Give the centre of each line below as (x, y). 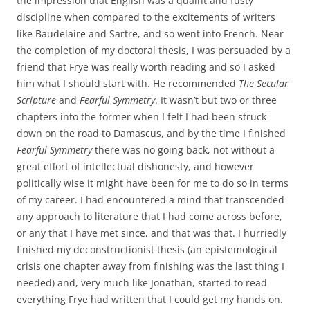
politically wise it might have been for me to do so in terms (153, 183)
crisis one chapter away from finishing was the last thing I (151, 266)
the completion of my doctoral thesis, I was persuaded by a (154, 50)
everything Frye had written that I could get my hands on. (150, 299)
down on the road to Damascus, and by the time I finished (151, 133)
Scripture (36, 100)
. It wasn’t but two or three (216, 100)
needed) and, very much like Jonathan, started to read (142, 283)
